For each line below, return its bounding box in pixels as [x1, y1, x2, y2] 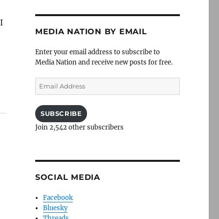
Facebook [43, 194, 73, 202]
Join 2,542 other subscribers [35, 123, 124, 131]
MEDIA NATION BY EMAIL [35, 27, 147, 36]
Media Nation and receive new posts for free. [35, 58, 173, 66]
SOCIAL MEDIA [35, 173, 100, 182]
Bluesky [43, 204, 68, 212]
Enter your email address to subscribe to [35, 48, 160, 56]
